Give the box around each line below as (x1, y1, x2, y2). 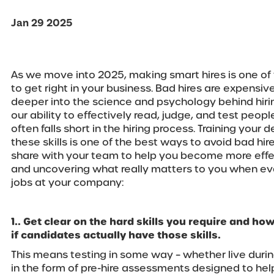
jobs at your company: (11, 176, 124, 190)
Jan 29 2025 (11, 16, 72, 31)
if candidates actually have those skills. (11, 228, 221, 243)
